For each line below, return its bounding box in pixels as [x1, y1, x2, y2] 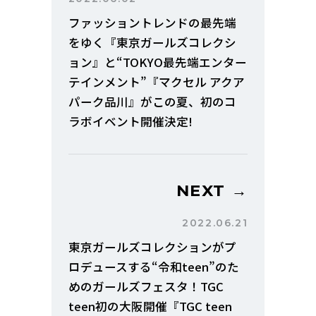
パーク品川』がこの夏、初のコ [68, 93, 236, 111]
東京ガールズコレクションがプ [68, 238, 236, 256]
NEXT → [176, 181, 248, 201]
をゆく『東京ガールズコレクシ [68, 34, 236, 51]
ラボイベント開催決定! [68, 113, 193, 130]
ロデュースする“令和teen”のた [68, 258, 239, 276]
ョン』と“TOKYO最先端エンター [68, 54, 247, 71]
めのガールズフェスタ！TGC [68, 278, 224, 296]
